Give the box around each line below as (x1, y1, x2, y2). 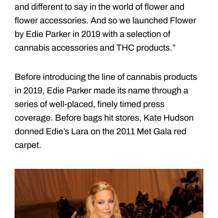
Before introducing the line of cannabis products (15, 72, 197, 82)
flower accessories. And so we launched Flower (15, 15, 196, 25)
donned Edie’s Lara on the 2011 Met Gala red (15, 126, 186, 136)
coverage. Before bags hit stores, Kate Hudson (15, 112, 194, 123)
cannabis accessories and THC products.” (15, 42, 176, 53)
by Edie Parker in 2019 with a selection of (15, 29, 170, 39)
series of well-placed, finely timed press (15, 99, 164, 109)
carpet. (15, 140, 41, 150)
